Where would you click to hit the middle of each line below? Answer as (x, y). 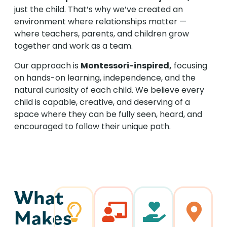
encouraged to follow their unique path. (92, 126)
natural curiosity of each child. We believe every (109, 90)
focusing (190, 65)
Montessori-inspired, (126, 65)
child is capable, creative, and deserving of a (102, 102)
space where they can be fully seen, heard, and (108, 114)
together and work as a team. (73, 46)
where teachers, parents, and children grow (102, 34)
